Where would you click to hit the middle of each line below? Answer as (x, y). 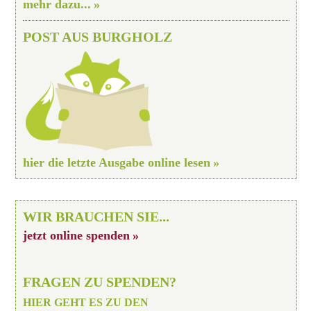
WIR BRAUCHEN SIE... (96, 216)
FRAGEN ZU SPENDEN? (100, 281)
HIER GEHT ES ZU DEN (86, 302)
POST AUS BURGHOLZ (98, 37)
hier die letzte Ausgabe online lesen (117, 162)
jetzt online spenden (77, 235)
